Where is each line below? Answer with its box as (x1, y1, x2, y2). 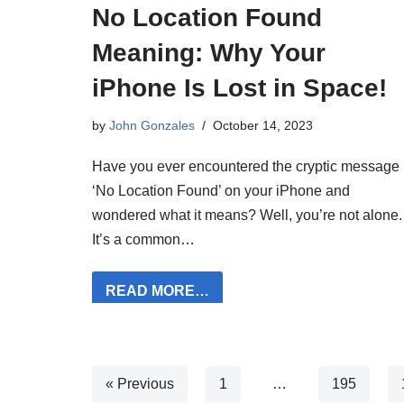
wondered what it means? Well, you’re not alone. (92, 207, 402, 223)
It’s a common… (92, 231, 198, 247)
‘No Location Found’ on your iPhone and (92, 182, 350, 198)
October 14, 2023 (213, 117, 313, 133)
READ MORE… (106, 282, 209, 298)
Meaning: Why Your (92, 38, 326, 67)
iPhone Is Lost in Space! (92, 73, 387, 102)
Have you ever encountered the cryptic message (92, 158, 399, 174)
